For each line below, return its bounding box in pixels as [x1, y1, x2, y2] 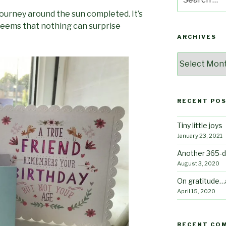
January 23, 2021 [177, 132, 222, 139]
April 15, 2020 [177, 187, 215, 195]
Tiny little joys [177, 121, 222, 130]
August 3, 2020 [177, 159, 219, 167]
